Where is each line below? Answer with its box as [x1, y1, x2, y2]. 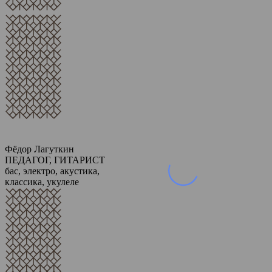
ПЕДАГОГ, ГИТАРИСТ [5, 155, 105, 165]
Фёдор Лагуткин [5, 144, 74, 154]
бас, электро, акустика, [5, 166, 100, 176]
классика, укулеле [5, 177, 79, 187]
